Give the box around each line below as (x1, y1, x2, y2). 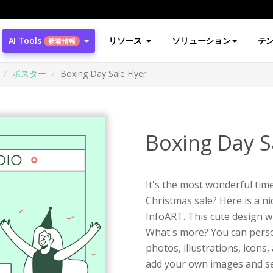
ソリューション (172, 35, 231, 46)
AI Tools (8, 35, 41, 46)
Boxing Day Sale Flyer (60, 68, 146, 79)
